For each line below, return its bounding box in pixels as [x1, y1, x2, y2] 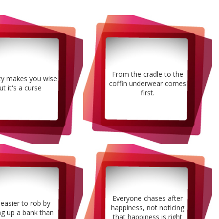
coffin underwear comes [109, 78, 186, 88]
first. [141, 88, 154, 97]
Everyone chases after [112, 194, 183, 203]
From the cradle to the [112, 69, 183, 79]
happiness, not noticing [111, 203, 184, 213]
